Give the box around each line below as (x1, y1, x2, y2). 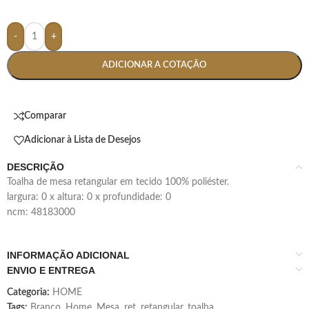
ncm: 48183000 (7, 207, 75, 217)
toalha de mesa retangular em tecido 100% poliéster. (11, 177, 229, 187)
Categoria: (7, 287, 50, 297)
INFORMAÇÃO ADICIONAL (7, 249, 130, 261)
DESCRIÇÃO (7, 161, 64, 172)
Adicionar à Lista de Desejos (24, 135, 141, 146)
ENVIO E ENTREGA (7, 264, 95, 276)
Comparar (24, 111, 66, 121)
